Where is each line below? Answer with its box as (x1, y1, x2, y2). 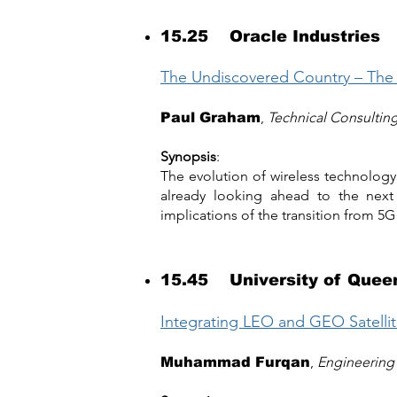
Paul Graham (160, 110, 261, 125)
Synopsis (160, 148, 216, 165)
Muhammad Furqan (160, 354, 310, 370)
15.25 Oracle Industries (160, 27, 380, 45)
